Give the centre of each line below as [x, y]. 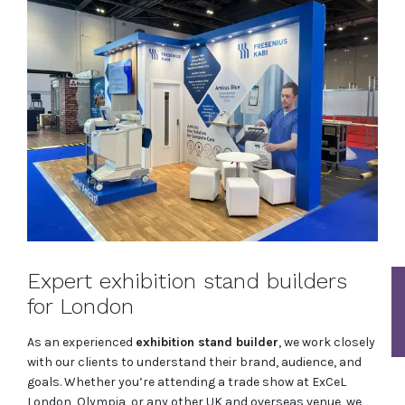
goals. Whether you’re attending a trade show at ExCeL [187, 382]
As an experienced [81, 343]
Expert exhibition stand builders [187, 282]
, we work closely [327, 343]
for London [80, 307]
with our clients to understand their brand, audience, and [194, 363]
